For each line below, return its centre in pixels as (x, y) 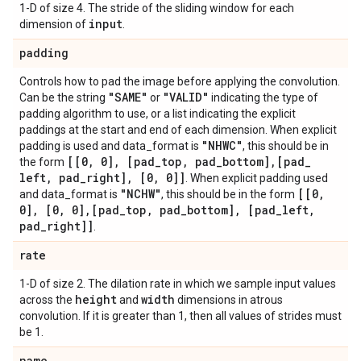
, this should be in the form (229, 194)
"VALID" (186, 97)
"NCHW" (141, 194)
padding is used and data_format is (110, 146)
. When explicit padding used (257, 178)
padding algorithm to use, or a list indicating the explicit (158, 114)
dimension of (54, 24)
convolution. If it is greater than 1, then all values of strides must (180, 316)
